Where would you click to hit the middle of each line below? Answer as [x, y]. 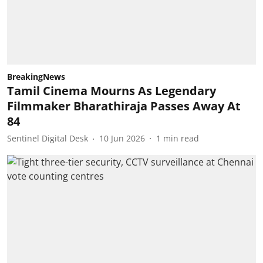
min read [181, 138]
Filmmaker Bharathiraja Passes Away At [124, 106]
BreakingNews [36, 76]
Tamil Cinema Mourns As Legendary [112, 90]
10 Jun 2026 [122, 138]
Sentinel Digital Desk [48, 138]
